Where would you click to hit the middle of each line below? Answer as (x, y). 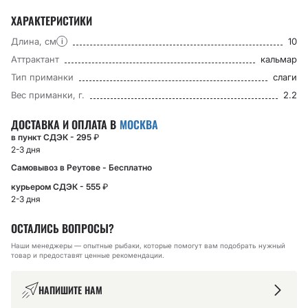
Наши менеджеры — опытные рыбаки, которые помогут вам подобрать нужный (148, 245)
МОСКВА (139, 124)
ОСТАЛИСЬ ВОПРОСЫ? (63, 228)
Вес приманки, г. (48, 95)
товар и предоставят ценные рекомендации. (88, 255)
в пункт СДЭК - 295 (52, 137)
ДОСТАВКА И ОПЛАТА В (65, 124)
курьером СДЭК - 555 (57, 187)
